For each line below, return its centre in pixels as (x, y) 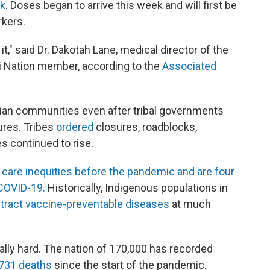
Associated (189, 66)
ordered (75, 127)
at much (190, 204)
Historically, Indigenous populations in (137, 187)
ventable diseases (126, 204)
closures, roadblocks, (145, 127)
